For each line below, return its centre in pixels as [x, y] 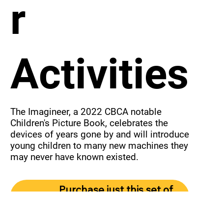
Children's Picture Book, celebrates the [89, 123]
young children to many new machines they [99, 146]
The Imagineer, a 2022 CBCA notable [86, 112]
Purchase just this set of [116, 190]
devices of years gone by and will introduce [100, 135]
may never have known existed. [75, 157]
